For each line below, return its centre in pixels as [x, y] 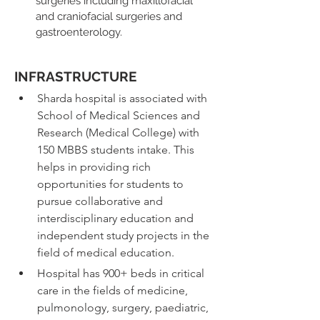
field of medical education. [106, 252]
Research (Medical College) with [120, 132]
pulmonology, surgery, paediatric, [124, 307]
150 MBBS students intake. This [117, 150]
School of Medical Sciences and [120, 115]
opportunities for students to [112, 184]
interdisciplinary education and [117, 218]
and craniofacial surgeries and [110, 16]
